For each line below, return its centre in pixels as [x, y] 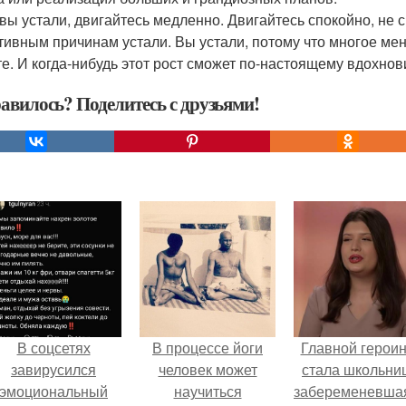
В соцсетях [53, 348]
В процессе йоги [208, 348]
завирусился [53, 369]
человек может [208, 369]
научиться [208, 391]
